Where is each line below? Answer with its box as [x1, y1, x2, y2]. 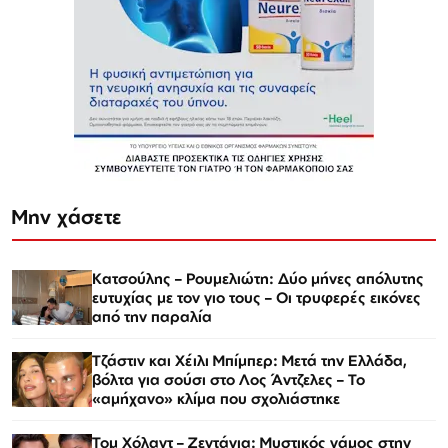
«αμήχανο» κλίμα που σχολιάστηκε [92, 389, 340, 409]
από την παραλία [92, 307, 212, 327]
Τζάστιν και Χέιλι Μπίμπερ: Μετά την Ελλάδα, [92, 351, 407, 371]
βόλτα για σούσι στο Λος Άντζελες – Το [92, 370, 365, 390]
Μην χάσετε [12, 204, 122, 230]
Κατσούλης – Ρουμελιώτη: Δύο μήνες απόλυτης [92, 269, 424, 289]
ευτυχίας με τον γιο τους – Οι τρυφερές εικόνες [92, 288, 421, 308]
